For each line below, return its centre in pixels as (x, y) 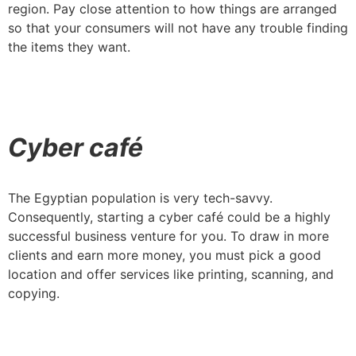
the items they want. (69, 46)
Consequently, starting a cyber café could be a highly (169, 217)
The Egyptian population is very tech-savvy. (140, 197)
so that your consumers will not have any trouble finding (178, 27)
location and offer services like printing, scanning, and (171, 274)
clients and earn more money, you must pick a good (164, 255)
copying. (34, 293)
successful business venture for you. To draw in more (168, 236)
